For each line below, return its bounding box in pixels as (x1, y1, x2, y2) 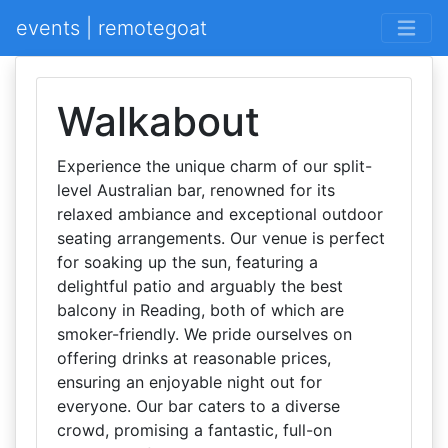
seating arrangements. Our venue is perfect (57, 228, 385, 248)
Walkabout (57, 97, 260, 146)
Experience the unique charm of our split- (57, 156, 372, 176)
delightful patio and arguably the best (57, 276, 343, 296)
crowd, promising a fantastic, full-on (57, 420, 332, 440)
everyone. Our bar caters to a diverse (57, 396, 340, 416)
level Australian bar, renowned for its (57, 180, 335, 200)
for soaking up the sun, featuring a (57, 252, 318, 272)
